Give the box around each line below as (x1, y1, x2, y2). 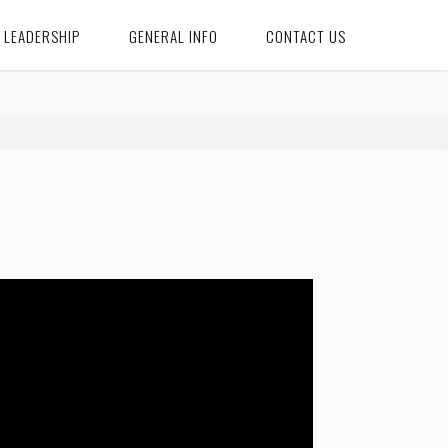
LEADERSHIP (4, 25, 81, 47)
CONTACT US (266, 25, 347, 47)
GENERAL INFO (128, 25, 218, 47)
